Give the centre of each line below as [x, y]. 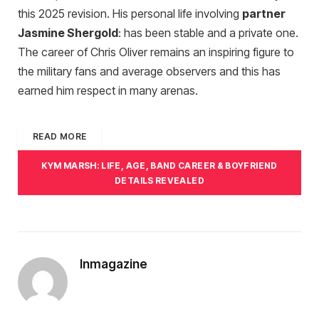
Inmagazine [114, 265]
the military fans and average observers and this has [149, 71]
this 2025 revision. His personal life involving [130, 14]
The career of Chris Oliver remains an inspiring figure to [156, 52]
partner [264, 14]
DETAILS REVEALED [159, 180]
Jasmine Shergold [68, 33]
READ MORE [60, 136]
